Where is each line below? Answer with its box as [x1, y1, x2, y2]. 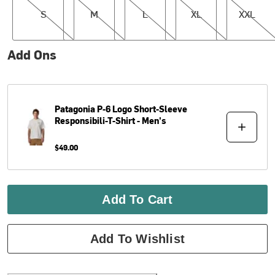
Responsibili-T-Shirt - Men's [55, 114, 168, 126]
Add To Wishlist [90, 231, 185, 246]
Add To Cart [102, 192, 173, 206]
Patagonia [55, 103, 96, 115]
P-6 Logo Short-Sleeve [97, 103, 188, 115]
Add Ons [7, 45, 57, 63]
